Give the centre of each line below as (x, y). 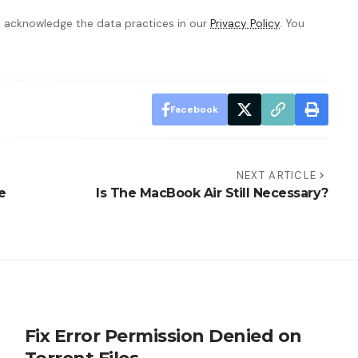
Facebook (194, 110)
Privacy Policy (245, 24)
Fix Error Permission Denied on (163, 336)
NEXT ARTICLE (276, 176)
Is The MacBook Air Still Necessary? (212, 193)
